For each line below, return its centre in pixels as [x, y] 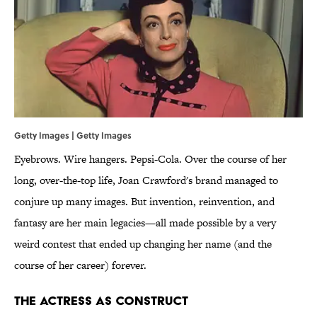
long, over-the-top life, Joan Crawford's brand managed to [146, 180]
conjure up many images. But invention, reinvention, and [144, 202]
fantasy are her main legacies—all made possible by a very [145, 223]
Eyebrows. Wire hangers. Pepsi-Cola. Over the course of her [150, 159]
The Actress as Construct [101, 301]
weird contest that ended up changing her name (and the [143, 244]
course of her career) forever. [80, 265]
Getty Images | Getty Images [73, 136]
